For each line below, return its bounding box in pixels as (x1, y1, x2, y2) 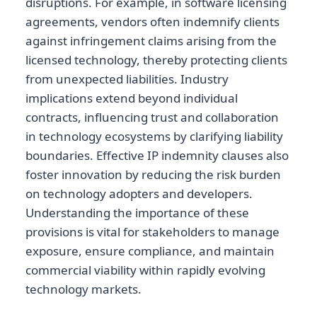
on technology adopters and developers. (25, 185, 253, 202)
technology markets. (25, 281, 142, 298)
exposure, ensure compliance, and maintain (25, 243, 275, 260)
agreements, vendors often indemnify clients (25, 13, 279, 30)
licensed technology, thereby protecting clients (25, 52, 287, 69)
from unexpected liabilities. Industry (25, 71, 229, 88)
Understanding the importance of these (25, 204, 249, 221)
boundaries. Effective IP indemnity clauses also (25, 147, 289, 164)
